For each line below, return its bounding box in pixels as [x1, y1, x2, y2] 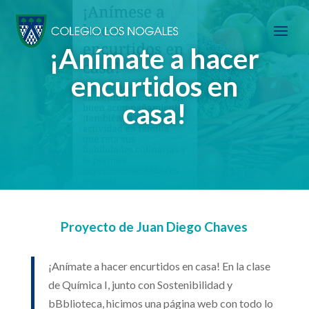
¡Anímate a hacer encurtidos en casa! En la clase [48, 259, 270, 272]
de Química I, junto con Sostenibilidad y [48, 278, 232, 291]
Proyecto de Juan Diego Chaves [61, 219, 248, 235]
